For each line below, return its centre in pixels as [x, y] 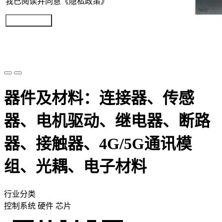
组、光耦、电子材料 [75, 167]
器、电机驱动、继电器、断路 [107, 121]
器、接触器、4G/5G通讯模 [98, 144]
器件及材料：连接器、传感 [99, 98]
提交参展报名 [29, 21]
